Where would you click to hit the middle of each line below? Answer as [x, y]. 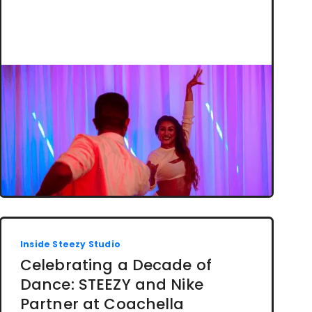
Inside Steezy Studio [70, 244]
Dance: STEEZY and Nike [111, 285]
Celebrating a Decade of [116, 265]
